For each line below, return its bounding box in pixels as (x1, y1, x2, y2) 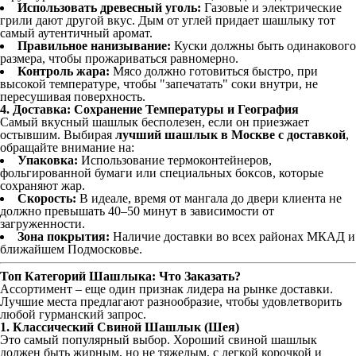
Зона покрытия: (17, 230, 110, 243)
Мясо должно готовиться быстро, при (110, 64, 318, 78)
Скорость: (17, 192, 76, 205)
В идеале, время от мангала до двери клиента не (76, 192, 342, 205)
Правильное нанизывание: (17, 39, 171, 52)
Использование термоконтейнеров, (78, 153, 272, 167)
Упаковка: (17, 153, 78, 167)
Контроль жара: (17, 64, 110, 78)
